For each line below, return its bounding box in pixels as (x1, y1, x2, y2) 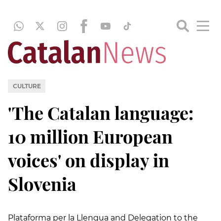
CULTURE (12, 82, 41, 90)
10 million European (8, 124, 173, 148)
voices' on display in (8, 147, 169, 172)
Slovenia (8, 171, 76, 195)
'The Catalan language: (8, 100, 193, 124)
